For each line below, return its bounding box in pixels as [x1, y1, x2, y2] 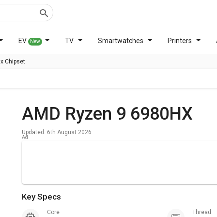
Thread [196, 209, 211, 216]
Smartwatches [97, 37, 143, 45]
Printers [167, 37, 192, 45]
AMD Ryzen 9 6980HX [33, 104, 193, 124]
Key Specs [27, 192, 61, 201]
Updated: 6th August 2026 [22, 129, 92, 136]
